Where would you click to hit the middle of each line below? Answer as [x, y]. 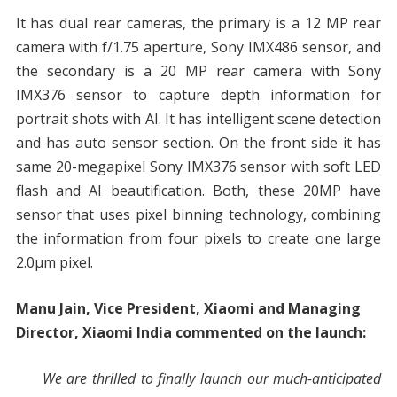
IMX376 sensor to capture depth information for [198, 95]
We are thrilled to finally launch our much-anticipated [212, 379]
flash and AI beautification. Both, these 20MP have [198, 191]
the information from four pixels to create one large [198, 239]
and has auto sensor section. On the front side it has [198, 143]
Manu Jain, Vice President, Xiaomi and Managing [188, 309]
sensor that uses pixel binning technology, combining [198, 215]
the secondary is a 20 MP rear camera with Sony [198, 71]
